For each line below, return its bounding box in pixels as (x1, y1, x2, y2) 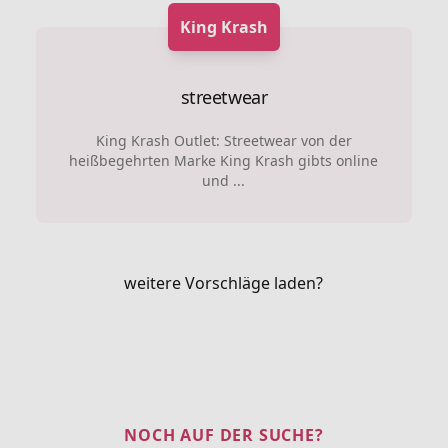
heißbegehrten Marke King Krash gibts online (69, 150, 379, 170)
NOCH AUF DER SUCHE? (124, 423, 324, 446)
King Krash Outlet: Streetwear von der (95, 130, 352, 150)
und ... (202, 170, 246, 190)
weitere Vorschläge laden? (124, 271, 324, 294)
